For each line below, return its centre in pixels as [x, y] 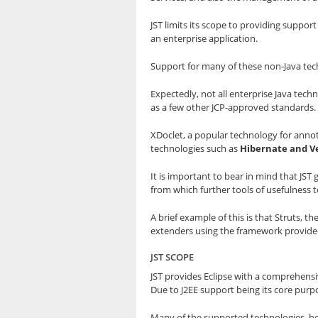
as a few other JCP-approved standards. [233, 107]
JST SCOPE [172, 257]
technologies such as [195, 148]
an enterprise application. [204, 38]
